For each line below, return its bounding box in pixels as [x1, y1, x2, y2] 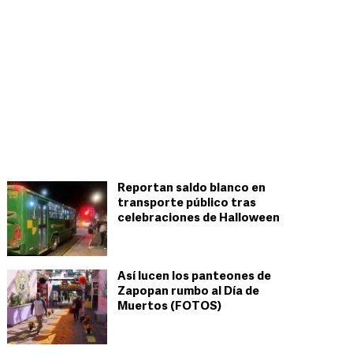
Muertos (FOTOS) [117, 301, 221, 313]
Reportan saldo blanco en [117, 183, 266, 195]
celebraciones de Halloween [117, 213, 280, 225]
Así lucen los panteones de [117, 271, 271, 283]
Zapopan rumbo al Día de [117, 286, 259, 298]
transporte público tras [117, 198, 256, 210]
